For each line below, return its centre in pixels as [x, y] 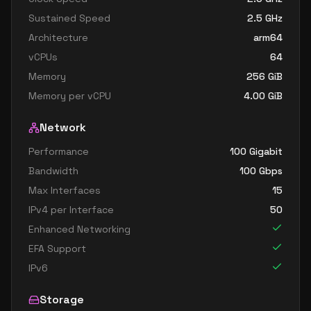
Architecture [58, 37]
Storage [62, 300]
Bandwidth [53, 171]
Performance [59, 151]
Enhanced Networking [79, 229]
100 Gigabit [256, 151]
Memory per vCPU [70, 96]
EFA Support [57, 249]
